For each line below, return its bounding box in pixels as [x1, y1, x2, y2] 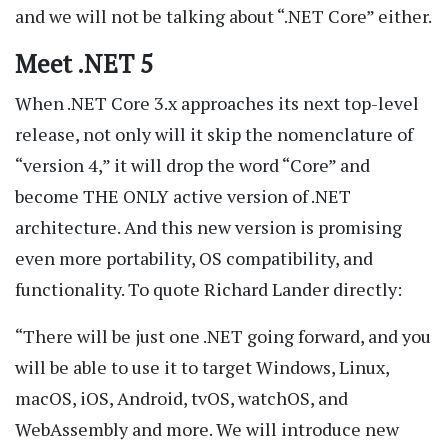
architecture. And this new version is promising [15, 215, 402, 240]
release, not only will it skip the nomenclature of [15, 122, 413, 147]
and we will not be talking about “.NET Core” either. [15, 4, 432, 29]
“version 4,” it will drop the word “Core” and [15, 153, 370, 178]
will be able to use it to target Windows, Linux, [15, 355, 389, 380]
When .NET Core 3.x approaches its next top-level [15, 91, 419, 116]
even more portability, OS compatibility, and [15, 246, 373, 271]
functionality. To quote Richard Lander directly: [15, 277, 402, 302]
